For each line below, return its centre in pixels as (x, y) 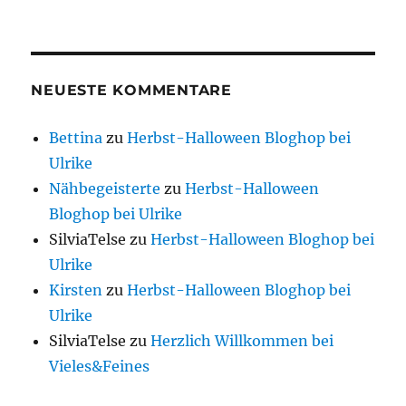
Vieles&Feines (100, 367)
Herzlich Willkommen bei (242, 341)
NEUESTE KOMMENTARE (131, 91)
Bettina (76, 138)
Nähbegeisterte (105, 189)
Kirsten (76, 290)
